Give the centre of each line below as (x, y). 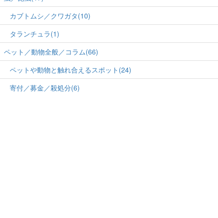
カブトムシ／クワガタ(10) (50, 16)
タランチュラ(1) (35, 34)
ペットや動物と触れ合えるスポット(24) (71, 70)
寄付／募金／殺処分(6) (45, 88)
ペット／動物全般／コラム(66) (51, 52)
